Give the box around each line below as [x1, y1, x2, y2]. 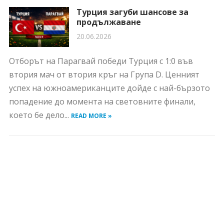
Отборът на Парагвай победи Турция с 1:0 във [8, 55, 193, 66]
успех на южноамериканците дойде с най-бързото [8, 82, 210, 93]
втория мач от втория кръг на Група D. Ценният [8, 69, 199, 80]
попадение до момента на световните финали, [8, 96, 195, 107]
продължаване [76, 16, 141, 27]
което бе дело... [8, 109, 71, 120]
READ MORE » [70, 111, 112, 120]
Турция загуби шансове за [76, 6, 188, 17]
